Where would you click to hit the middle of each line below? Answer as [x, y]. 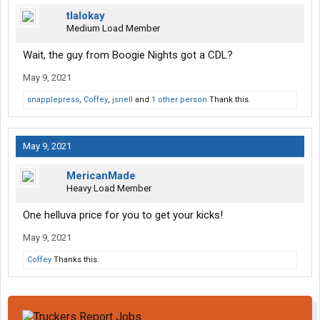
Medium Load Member [113, 29]
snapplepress [53, 100]
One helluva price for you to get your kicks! [123, 215]
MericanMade [101, 176]
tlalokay [86, 16]
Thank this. [229, 100]
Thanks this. [75, 260]
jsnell [122, 100]
